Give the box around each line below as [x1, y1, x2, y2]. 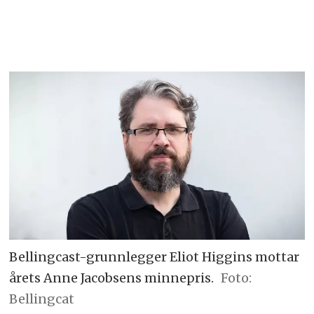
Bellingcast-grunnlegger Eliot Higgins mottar [9, 249, 300, 266]
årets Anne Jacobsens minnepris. [9, 270, 214, 287]
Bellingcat [9, 291, 75, 308]
